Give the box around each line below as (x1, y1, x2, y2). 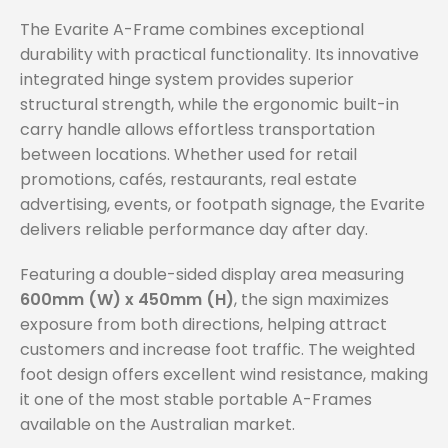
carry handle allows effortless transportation (20, 118, 375, 142)
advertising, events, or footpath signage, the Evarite (20, 193, 425, 217)
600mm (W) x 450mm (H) (20, 288, 234, 312)
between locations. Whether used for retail (20, 143, 357, 167)
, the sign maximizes (234, 288, 389, 312)
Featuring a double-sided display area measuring (20, 263, 404, 287)
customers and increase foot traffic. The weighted (20, 338, 415, 362)
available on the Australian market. (20, 413, 295, 437)
